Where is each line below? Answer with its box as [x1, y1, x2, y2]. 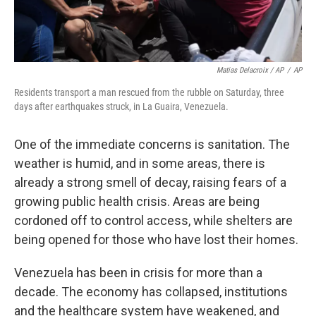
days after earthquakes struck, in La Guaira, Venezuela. [14, 101, 229, 112]
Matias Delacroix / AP [217, 66, 284, 75]
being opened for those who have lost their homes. [14, 232, 298, 247]
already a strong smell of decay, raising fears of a [14, 175, 286, 190]
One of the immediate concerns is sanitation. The [14, 137, 290, 152]
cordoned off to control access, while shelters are [14, 213, 293, 228]
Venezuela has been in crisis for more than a [14, 265, 262, 280]
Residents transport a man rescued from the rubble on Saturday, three [14, 87, 284, 98]
